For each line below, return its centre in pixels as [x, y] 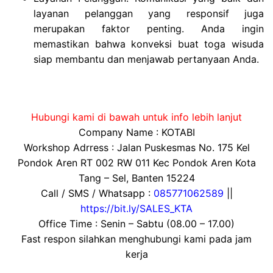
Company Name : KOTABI [136, 133]
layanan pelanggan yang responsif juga [149, 14]
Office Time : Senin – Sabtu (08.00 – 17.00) [136, 224]
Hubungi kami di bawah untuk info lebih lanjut [136, 117]
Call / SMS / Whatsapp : [97, 193]
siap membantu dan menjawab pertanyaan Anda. [146, 59]
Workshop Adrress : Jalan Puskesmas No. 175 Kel [136, 148]
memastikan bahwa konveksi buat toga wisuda [149, 44]
